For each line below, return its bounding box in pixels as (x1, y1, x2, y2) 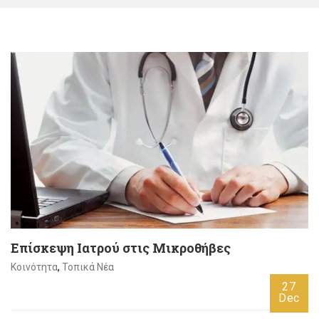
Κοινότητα (11, 261, 58, 273)
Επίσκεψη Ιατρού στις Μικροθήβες (11, 239, 231, 257)
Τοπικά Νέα (62, 261, 114, 273)
